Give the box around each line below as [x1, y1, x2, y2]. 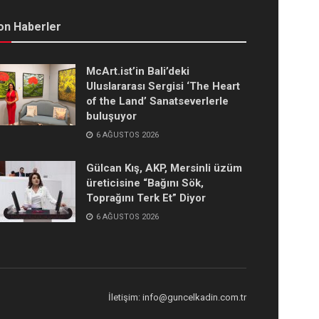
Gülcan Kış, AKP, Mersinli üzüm [86, 161, 242, 174]
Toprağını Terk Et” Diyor [86, 191, 206, 204]
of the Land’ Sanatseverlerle [86, 94, 229, 108]
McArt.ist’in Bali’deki [86, 64, 189, 78]
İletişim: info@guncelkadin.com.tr [108, 291, 246, 303]
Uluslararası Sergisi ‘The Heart [86, 79, 240, 93]
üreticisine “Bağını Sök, [86, 176, 204, 189]
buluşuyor [86, 109, 137, 122]
